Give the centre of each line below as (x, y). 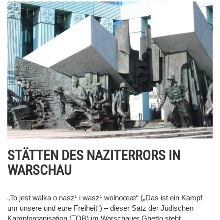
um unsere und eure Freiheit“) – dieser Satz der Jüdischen (100, 208)
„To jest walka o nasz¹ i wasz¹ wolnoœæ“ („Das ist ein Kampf (105, 197)
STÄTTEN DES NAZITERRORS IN (94, 155)
